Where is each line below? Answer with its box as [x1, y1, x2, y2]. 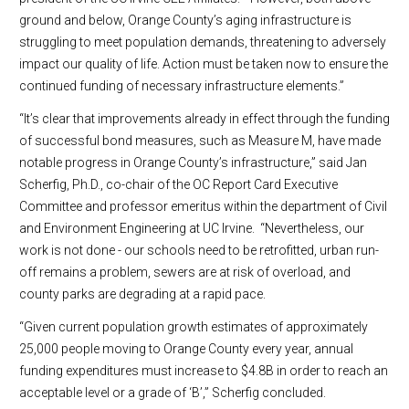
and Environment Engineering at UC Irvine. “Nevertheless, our [19, 221, 364, 236]
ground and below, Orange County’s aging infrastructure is [19, 13, 351, 27]
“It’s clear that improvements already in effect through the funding [19, 111, 390, 126]
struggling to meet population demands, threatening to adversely [19, 35, 386, 49]
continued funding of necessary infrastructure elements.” [19, 79, 344, 93]
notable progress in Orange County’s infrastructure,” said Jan [19, 155, 367, 170]
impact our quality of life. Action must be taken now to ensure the [19, 57, 388, 71]
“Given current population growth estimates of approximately [19, 320, 368, 334]
